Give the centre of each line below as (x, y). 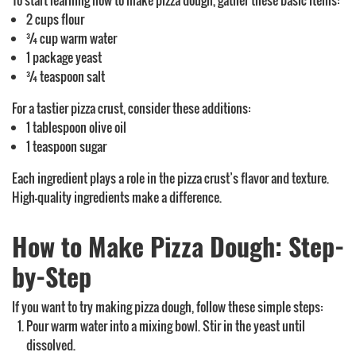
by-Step (52, 275)
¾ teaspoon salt (66, 76)
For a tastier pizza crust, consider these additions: (131, 108)
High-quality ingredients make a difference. (117, 197)
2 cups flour (55, 19)
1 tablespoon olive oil (76, 127)
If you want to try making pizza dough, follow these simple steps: (167, 307)
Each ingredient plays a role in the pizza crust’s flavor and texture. (170, 178)
